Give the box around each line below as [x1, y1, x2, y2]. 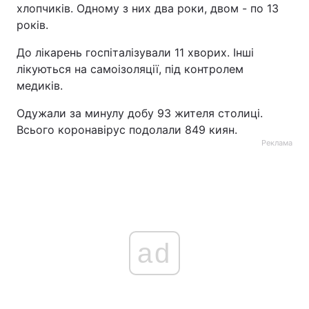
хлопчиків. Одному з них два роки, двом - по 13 [17, 1, 279, 15]
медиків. [17, 79, 63, 92]
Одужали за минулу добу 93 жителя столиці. [17, 106, 263, 120]
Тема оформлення [25, 17, 111, 28]
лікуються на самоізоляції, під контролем [17, 62, 243, 76]
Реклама [261, 138, 292, 148]
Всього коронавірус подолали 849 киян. [17, 123, 237, 137]
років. [17, 18, 48, 32]
